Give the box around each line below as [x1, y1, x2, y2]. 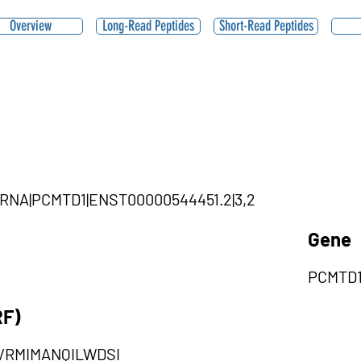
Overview [10, 17, 52, 35]
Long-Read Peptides [102, 17, 194, 35]
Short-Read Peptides [218, 17, 313, 35]
